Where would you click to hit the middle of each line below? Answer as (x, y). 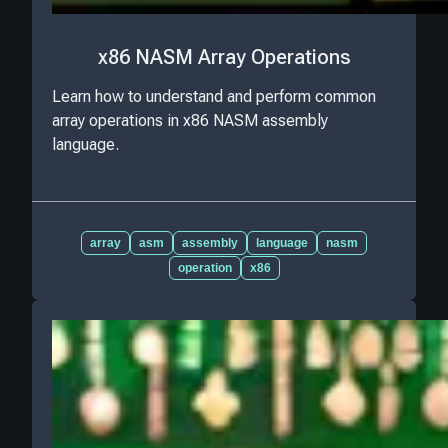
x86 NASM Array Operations (224, 56)
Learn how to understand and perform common (214, 97)
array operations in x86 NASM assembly (190, 121)
